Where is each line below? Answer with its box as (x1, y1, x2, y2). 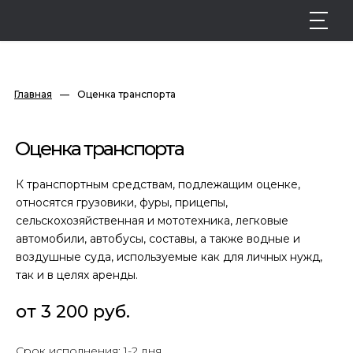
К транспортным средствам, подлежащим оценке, (16, 177, 300, 191)
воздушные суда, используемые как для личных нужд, (16, 250, 322, 264)
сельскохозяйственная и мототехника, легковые (16, 214, 288, 228)
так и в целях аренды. (16, 268, 138, 282)
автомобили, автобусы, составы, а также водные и (16, 232, 300, 246)
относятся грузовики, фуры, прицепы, (16, 195, 228, 210)
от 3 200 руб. (16, 301, 130, 322)
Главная (14, 88, 52, 100)
